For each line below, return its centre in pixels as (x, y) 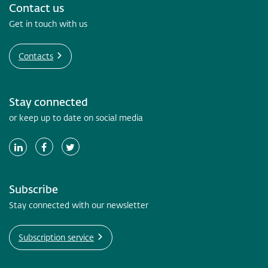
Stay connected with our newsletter (79, 205)
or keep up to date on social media (76, 118)
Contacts (36, 56)
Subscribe (33, 189)
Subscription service (56, 237)
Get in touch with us (48, 24)
